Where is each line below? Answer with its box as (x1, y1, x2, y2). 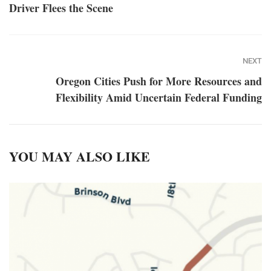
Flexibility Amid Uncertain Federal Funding (56, 90, 262, 106)
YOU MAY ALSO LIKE (9, 146, 150, 167)
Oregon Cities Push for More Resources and (56, 73, 262, 90)
